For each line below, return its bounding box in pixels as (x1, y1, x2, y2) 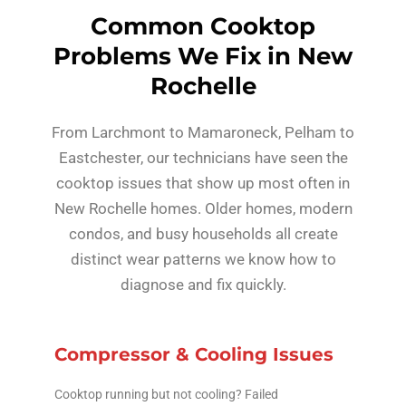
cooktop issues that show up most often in (56, 174, 350, 193)
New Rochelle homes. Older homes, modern (53, 199, 353, 218)
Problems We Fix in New (53, 42, 353, 72)
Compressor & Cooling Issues (54, 343, 333, 366)
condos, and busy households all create (68, 225, 338, 244)
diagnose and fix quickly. (120, 275, 286, 295)
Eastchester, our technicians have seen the (58, 149, 348, 168)
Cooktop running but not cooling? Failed (54, 387, 278, 402)
